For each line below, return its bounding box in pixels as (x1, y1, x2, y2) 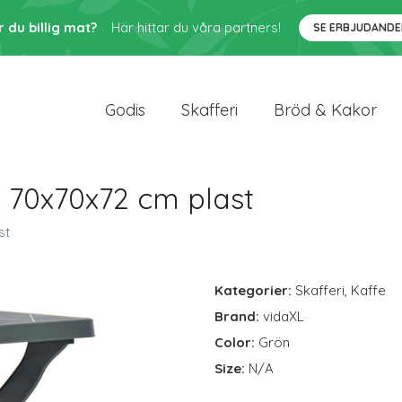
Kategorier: (214, 282, 292, 299)
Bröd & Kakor (274, 99, 377, 120)
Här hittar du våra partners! (110, 19, 281, 36)
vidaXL (263, 308, 304, 325)
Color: (214, 334, 258, 351)
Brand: (214, 308, 263, 325)
